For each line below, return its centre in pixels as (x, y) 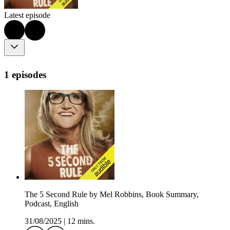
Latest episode (27, 15)
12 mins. (81, 221)
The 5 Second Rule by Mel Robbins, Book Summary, (112, 195)
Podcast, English (52, 204)
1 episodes (25, 74)
